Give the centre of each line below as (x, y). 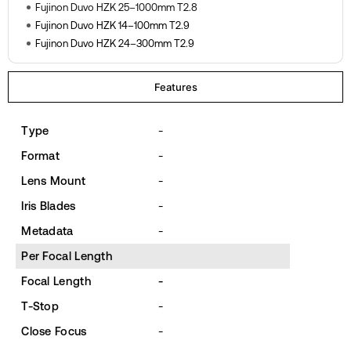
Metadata (47, 230)
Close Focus (54, 331)
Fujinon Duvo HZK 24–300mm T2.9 (114, 43)
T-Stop (40, 306)
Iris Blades (49, 205)
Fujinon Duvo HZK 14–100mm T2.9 (112, 25)
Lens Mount (54, 180)
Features (175, 87)
